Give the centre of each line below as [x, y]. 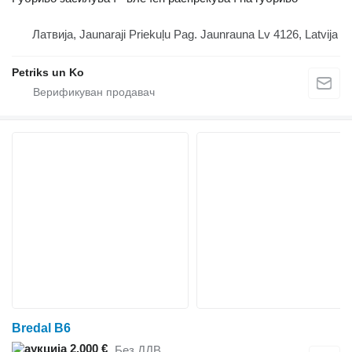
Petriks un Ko [48, 73]
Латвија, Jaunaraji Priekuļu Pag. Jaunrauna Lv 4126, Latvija [185, 35]
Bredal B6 [41, 328]
